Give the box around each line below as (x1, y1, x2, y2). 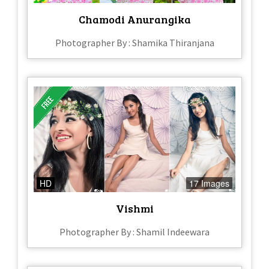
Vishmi (115, 201, 154, 216)
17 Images (189, 177, 229, 190)
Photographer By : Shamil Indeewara (59, 226, 210, 238)
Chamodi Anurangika (78, 11, 191, 26)
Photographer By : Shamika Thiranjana (55, 36, 214, 49)
